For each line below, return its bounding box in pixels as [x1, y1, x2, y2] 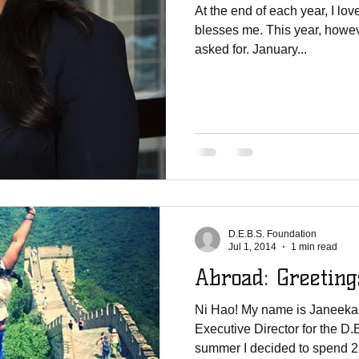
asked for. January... [195, 42, 307, 56]
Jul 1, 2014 [228, 241, 276, 252]
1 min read [291, 241, 337, 252]
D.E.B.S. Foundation [228, 228, 317, 240]
